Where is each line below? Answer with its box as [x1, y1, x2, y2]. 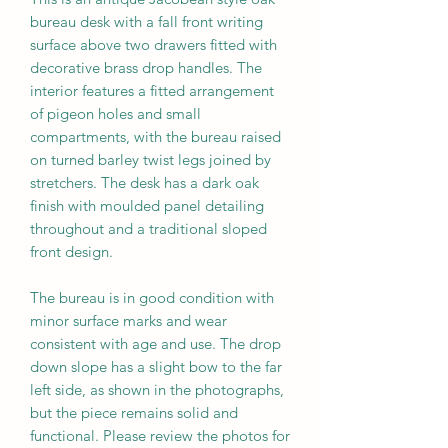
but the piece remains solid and [30, 402, 238, 422]
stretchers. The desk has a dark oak [30, 172, 259, 192]
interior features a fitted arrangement [30, 80, 274, 100]
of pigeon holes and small [30, 103, 201, 123]
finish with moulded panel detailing [30, 195, 264, 215]
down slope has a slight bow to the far [30, 356, 282, 376]
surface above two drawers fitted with [30, 34, 277, 54]
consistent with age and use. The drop [30, 333, 281, 353]
